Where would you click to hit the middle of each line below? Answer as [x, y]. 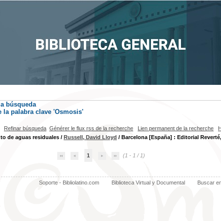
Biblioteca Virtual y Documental [148, 183]
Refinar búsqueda [25, 128]
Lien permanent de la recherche [176, 128]
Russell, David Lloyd [90, 137]
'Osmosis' [68, 112]
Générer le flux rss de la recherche [91, 128]
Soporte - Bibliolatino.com [69, 183]
